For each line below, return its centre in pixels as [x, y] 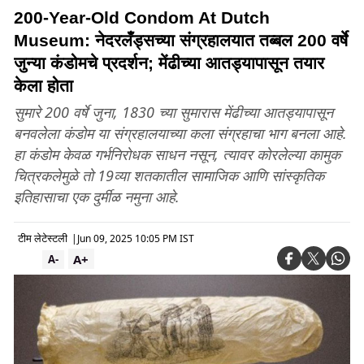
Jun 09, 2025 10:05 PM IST [136, 238]
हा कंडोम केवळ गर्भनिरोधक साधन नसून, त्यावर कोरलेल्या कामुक [177, 154]
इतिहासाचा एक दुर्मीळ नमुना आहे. [97, 197]
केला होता [43, 86]
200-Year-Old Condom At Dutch [142, 17]
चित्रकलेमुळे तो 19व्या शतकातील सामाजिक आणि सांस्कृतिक [169, 175]
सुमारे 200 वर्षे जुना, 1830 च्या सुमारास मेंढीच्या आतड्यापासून [173, 112]
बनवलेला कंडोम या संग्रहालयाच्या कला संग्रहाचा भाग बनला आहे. [180, 133]
